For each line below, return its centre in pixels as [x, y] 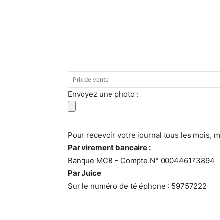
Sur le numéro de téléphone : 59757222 [137, 186]
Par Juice [84, 173]
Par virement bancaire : [109, 147]
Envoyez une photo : [103, 94]
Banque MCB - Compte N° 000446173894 [141, 160]
